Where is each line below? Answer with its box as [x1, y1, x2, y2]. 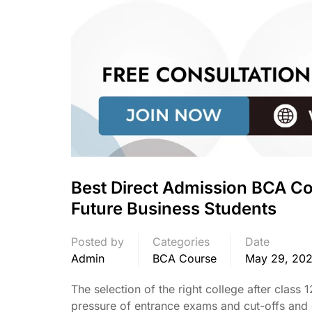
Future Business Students [71, 198, 276, 219]
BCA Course [153, 251, 217, 265]
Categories [153, 234, 210, 249]
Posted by [71, 234, 124, 249]
